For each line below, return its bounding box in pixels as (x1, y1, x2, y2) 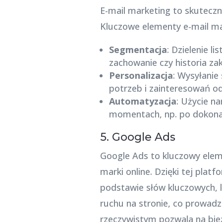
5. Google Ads (100, 130, 175, 144)
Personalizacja (109, 69, 173, 81)
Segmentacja (109, 43, 167, 55)
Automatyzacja (109, 95, 176, 107)
